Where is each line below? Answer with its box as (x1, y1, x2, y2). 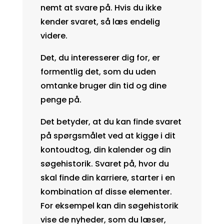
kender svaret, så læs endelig (40, 15, 160, 27)
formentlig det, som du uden (40, 65, 156, 77)
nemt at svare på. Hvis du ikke (40, 1, 161, 13)
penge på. (40, 93, 81, 105)
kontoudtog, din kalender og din (40, 143, 171, 155)
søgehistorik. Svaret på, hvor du (40, 157, 169, 169)
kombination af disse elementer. (40, 185, 172, 197)
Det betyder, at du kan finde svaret (40, 115, 181, 127)
